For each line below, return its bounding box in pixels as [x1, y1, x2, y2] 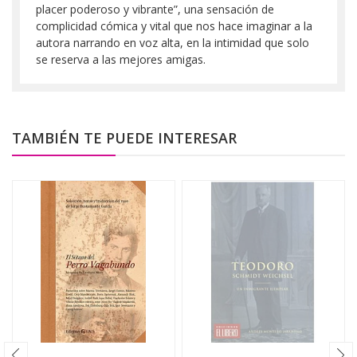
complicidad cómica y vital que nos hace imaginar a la [36, 18, 312, 33]
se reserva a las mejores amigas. [36, 51, 206, 67]
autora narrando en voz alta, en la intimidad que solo [36, 34, 309, 50]
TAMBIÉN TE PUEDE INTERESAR [12, 127, 237, 147]
